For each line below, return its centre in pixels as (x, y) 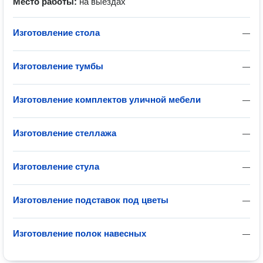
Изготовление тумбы (58, 66)
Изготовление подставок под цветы (91, 200)
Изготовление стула (56, 166)
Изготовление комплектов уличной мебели (107, 100)
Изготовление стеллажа (65, 133)
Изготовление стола (56, 33)
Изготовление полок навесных (80, 233)
